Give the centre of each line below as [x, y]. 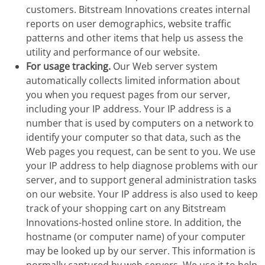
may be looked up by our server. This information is [141, 251]
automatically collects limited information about [133, 80]
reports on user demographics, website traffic [129, 24]
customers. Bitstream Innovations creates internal [138, 9]
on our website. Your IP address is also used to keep [142, 194]
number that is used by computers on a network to [140, 123]
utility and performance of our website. [113, 52]
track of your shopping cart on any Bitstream [126, 208]
